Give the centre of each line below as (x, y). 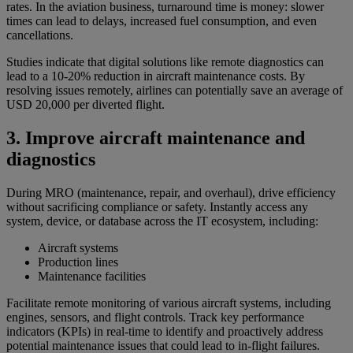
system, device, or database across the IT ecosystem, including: (164, 221)
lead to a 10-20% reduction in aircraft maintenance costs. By (156, 76)
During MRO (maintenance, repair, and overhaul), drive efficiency (171, 192)
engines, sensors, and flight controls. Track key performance (155, 317)
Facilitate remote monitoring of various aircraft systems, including (169, 303)
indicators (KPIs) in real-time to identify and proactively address (165, 331)
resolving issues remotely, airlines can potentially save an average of (175, 90)
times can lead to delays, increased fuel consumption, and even (162, 20)
